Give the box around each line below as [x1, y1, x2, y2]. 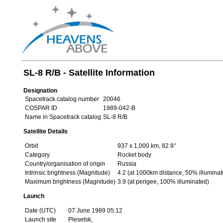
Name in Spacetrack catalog [24, 113, 101, 120]
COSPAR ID [24, 105, 57, 111]
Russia [117, 160, 136, 167]
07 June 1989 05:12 [68, 207, 122, 214]
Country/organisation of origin [24, 160, 105, 167]
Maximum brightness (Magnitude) [24, 178, 115, 185]
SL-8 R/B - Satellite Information [23, 68, 155, 78]
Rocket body [117, 151, 151, 158]
